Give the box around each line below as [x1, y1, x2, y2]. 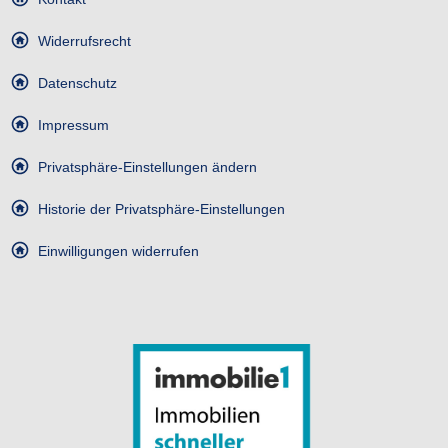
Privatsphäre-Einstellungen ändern [38, 158, 257, 175]
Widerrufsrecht [38, 32, 131, 49]
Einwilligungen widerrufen [38, 242, 199, 259]
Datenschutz [38, 74, 117, 91]
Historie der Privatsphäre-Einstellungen [38, 200, 285, 217]
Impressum [38, 116, 109, 133]
